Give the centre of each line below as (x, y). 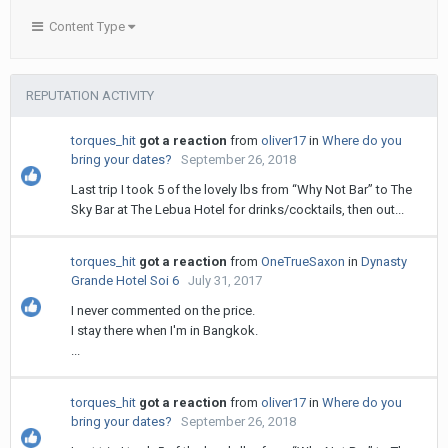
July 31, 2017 (225, 280)
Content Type (85, 26)
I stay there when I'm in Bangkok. (164, 330)
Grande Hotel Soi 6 (125, 280)
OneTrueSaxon (303, 261)
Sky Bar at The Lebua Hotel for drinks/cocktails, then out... (237, 209)
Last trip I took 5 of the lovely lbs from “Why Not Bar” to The (241, 189)
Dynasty (384, 261)
